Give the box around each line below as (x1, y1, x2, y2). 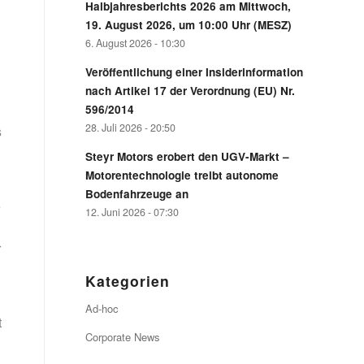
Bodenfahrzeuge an (85, 186, 189, 201)
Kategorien (85, 271, 171, 291)
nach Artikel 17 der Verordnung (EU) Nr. (85, 83, 296, 98)
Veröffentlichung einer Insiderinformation (85, 64, 304, 80)
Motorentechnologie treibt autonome (85, 167, 279, 183)
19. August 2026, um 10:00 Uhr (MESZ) (85, 17, 292, 32)
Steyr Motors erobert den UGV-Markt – (85, 149, 290, 164)
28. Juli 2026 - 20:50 (85, 120, 176, 135)
